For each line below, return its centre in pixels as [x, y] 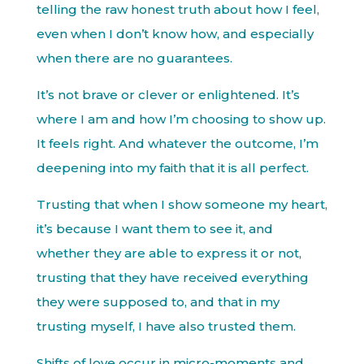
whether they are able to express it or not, [169, 253]
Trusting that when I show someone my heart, [182, 204]
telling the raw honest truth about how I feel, [178, 9]
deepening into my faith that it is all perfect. [172, 168]
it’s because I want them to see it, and [154, 229]
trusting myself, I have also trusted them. [166, 326]
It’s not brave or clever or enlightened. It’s [168, 95]
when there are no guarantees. [134, 58]
